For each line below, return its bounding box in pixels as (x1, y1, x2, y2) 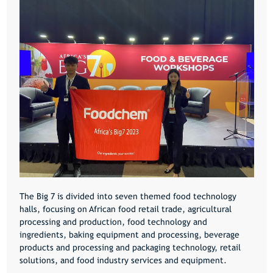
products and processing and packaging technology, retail (19, 243, 241, 253)
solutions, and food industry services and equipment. (19, 255, 227, 266)
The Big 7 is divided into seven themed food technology (19, 191, 236, 202)
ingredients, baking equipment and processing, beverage (19, 230, 239, 240)
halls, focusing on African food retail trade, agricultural (19, 204, 232, 214)
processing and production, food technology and (19, 217, 207, 227)
